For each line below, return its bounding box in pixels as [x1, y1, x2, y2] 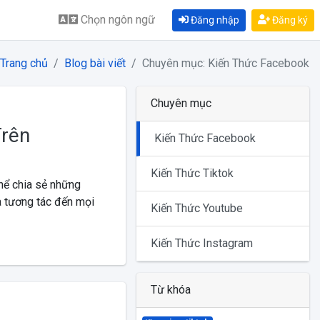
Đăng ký [270, 14, 308, 26]
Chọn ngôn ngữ [80, 13, 155, 26]
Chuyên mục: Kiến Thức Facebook [141, 56, 309, 70]
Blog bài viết [64, 56, 126, 70]
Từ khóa [150, 283, 191, 296]
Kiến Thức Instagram [150, 236, 253, 250]
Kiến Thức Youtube [150, 201, 243, 215]
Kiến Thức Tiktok [150, 166, 234, 180]
